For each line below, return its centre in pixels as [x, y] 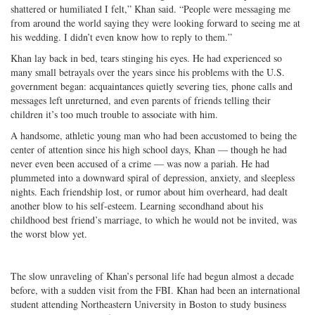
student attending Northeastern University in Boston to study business [148, 304]
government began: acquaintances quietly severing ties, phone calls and [152, 86]
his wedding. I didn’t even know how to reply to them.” [121, 37]
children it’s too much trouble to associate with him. [114, 114]
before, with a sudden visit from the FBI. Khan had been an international [155, 290]
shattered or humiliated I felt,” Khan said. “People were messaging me [150, 8]
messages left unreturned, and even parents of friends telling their [141, 100]
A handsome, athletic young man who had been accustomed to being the [154, 135]
